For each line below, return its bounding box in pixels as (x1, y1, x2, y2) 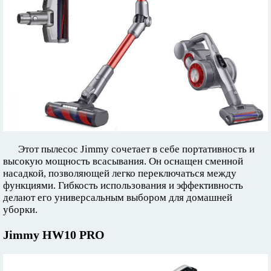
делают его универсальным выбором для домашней (3, 192, 232, 204)
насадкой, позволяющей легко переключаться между (3, 168, 237, 180)
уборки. (3, 204, 38, 216)
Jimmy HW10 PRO (3, 228, 105, 242)
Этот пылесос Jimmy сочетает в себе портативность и (18, 143, 255, 155)
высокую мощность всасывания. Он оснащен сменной (3, 155, 243, 168)
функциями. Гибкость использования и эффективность (3, 180, 243, 192)
